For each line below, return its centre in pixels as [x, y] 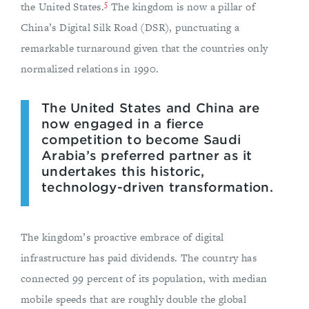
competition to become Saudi [141, 140]
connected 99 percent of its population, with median [144, 279]
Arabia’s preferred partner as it [147, 156]
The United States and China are [151, 108]
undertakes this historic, [123, 172]
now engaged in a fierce [123, 124]
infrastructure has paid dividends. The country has [139, 258]
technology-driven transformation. [157, 188]
